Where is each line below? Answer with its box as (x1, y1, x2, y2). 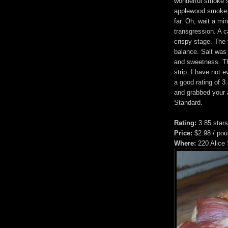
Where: (174, 139, 196, 147)
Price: (174, 129, 192, 137)
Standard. (174, 98, 203, 106)
